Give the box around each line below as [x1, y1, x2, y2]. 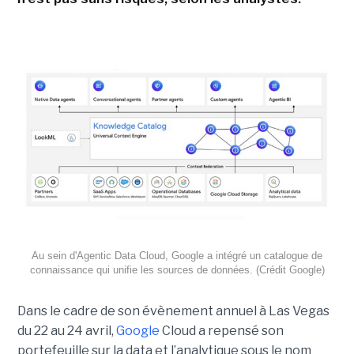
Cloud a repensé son [159, 322, 284, 338]
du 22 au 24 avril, [17, 322, 116, 338]
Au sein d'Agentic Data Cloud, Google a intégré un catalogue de [32, 249, 322, 262]
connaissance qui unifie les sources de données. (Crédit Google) [29, 263, 325, 276]
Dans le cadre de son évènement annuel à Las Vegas [17, 303, 330, 318]
